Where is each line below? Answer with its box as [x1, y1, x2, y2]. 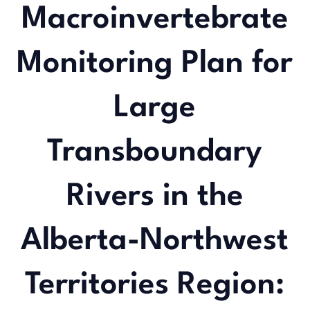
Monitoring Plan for [17, 48, 293, 80]
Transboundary [47, 136, 263, 168]
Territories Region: [25, 269, 285, 301]
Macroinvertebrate [21, 3, 289, 35]
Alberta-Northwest [21, 225, 289, 257]
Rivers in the [66, 181, 244, 212]
